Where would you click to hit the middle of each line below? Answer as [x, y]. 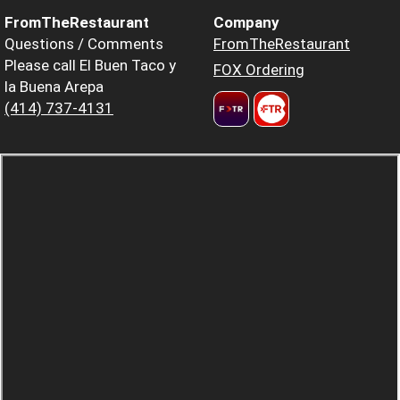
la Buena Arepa [54, 86]
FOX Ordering [259, 69]
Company [246, 22]
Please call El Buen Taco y [90, 65]
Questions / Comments [84, 43]
